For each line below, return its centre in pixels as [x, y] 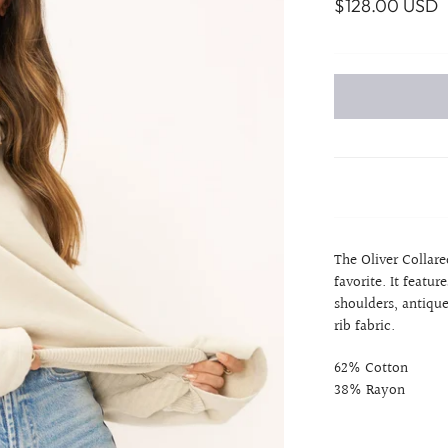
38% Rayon [370, 390]
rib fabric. [367, 326]
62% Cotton [371, 368]
